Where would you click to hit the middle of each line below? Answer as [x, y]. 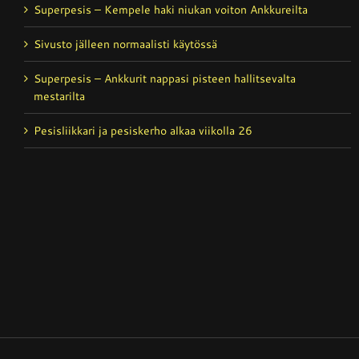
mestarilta [59, 96]
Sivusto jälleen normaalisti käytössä [125, 44]
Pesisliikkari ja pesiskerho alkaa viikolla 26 [143, 130]
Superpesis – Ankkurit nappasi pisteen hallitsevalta [165, 78]
